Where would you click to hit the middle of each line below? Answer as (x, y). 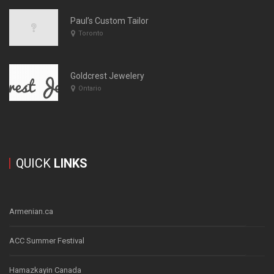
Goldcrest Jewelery (107, 76)
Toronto (91, 33)
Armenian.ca (31, 211)
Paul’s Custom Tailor (109, 21)
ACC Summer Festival (47, 241)
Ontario (90, 88)
